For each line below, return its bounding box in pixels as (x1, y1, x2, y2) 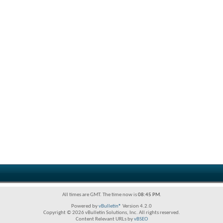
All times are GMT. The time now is (62, 192, 138, 198)
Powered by (71, 204, 99, 209)
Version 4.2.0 (121, 204, 152, 209)
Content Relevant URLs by (75, 217, 134, 222)
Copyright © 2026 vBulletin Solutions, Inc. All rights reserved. (43, 210, 180, 216)
